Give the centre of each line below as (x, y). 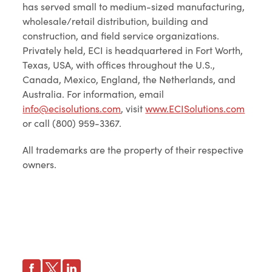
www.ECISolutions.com (195, 108)
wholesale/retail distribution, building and (116, 21)
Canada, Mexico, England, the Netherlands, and (129, 79)
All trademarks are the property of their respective (133, 150)
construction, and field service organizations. (121, 36)
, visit (133, 108)
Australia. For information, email (93, 94)
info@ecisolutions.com (72, 108)
